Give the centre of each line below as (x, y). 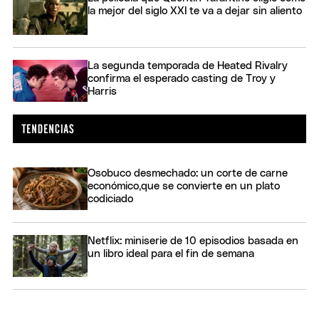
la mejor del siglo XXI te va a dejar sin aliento (195, 11)
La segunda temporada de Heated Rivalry (188, 66)
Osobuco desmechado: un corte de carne (188, 174)
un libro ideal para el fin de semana (171, 253)
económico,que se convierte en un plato (184, 187)
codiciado (110, 199)
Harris (102, 91)
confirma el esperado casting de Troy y (182, 78)
